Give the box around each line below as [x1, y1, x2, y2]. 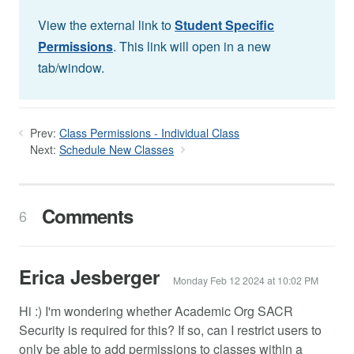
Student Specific [175, 15, 274, 34]
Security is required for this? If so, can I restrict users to [19, 320, 322, 339]
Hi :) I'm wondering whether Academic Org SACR [19, 301, 293, 320]
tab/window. [38, 58, 104, 77]
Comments [36, 201, 133, 229]
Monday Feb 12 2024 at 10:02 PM [173, 273, 319, 287]
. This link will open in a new [113, 36, 271, 55]
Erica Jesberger [19, 262, 160, 290]
